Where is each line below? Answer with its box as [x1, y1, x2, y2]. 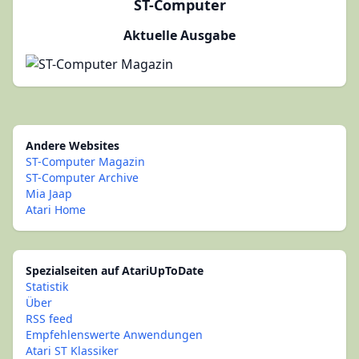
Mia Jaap [26, 186, 72, 201]
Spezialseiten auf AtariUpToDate [26, 263, 204, 278]
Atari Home [26, 202, 86, 217]
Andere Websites [26, 138, 119, 153]
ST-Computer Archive [26, 170, 139, 185]
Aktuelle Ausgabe [123, 26, 236, 44]
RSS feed [26, 311, 73, 326]
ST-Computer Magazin [26, 154, 145, 169]
